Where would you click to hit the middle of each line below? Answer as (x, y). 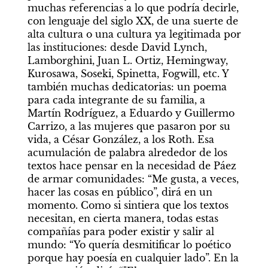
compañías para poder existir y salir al (121, 232)
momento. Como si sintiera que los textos (128, 205)
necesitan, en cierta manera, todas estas (123, 219)
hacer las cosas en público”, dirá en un (120, 192)
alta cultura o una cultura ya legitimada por (134, 34)
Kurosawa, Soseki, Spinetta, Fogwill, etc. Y (128, 74)
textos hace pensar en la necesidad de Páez (132, 166)
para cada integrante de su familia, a (116, 100)
